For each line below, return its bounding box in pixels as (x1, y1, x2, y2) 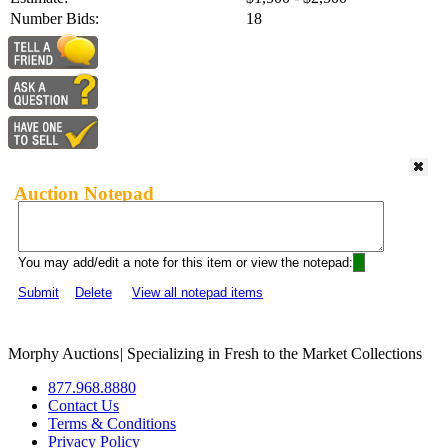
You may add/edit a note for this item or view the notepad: (18, 255, 353, 271)
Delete (75, 285, 112, 301)
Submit (18, 285, 59, 301)
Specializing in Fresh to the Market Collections (123, 345, 422, 363)
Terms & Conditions (48, 415, 176, 433)
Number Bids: (10, 10, 99, 28)
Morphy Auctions (8, 345, 119, 363)
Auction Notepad (14, 182, 154, 204)
